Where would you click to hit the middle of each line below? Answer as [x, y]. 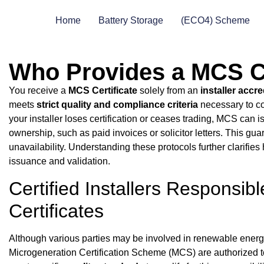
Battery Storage [131, 20]
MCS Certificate [103, 91]
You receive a [39, 91]
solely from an [169, 91]
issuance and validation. [60, 161]
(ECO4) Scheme [215, 20]
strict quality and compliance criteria [118, 105]
